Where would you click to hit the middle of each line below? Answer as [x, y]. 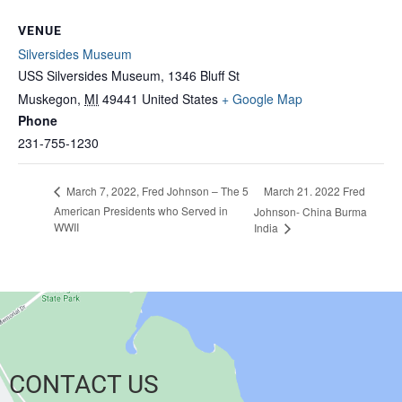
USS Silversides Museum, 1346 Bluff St [129, 76]
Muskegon [48, 99]
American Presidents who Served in [141, 211]
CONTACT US [84, 385]
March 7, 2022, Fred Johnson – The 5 [156, 191]
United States [180, 99]
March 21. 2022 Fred [314, 190]
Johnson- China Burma [310, 211]
